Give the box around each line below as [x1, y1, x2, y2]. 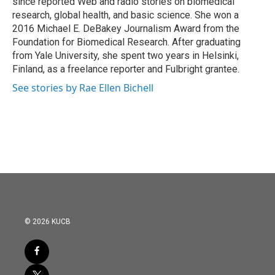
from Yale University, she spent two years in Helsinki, [12, 50, 239, 61]
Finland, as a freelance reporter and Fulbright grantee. [12, 63, 239, 75]
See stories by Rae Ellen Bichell [12, 81, 153, 95]
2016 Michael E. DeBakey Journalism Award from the [12, 23, 239, 34]
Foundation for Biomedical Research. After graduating [12, 36, 241, 48]
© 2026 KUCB [25, 217, 71, 226]
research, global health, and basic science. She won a [12, 9, 239, 21]
